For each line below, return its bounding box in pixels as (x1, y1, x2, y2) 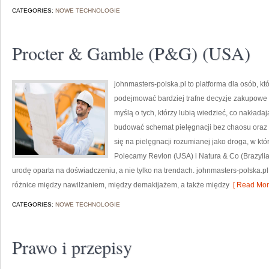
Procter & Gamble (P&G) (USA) (12, 41, 250, 65)
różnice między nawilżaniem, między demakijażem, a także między (12, 181, 229, 189)
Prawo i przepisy (12, 235, 132, 259)
